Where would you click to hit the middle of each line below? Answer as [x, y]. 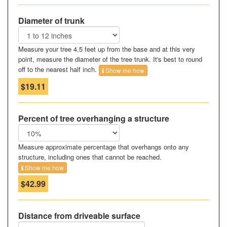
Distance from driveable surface [79, 216]
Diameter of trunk [51, 21]
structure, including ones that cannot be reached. [90, 157]
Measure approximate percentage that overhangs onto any [104, 146]
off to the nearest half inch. [59, 69]
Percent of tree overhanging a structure [94, 118]
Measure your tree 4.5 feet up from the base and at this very [107, 49]
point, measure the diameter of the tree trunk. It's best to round [110, 59]
